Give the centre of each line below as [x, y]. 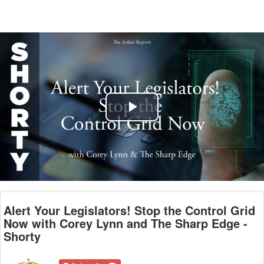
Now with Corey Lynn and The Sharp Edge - [126, 223]
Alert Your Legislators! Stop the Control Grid [129, 210]
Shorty [22, 236]
